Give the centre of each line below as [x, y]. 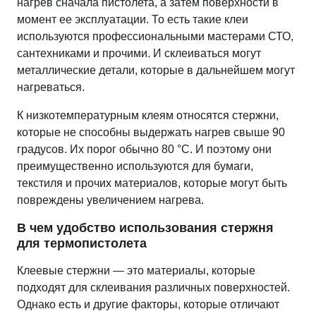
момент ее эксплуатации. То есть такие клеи [133, 19]
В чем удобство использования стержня [145, 228]
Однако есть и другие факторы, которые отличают [148, 304]
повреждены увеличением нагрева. [110, 200]
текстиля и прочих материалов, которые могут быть [152, 183]
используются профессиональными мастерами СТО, [155, 36]
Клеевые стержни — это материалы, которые [136, 271]
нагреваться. [51, 87]
